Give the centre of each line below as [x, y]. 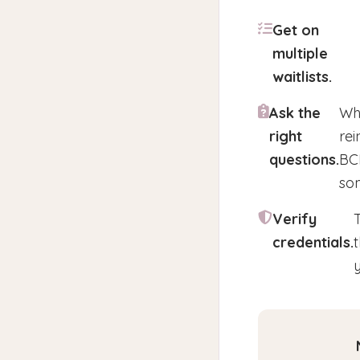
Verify [295, 219]
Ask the [295, 113]
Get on [296, 30]
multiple [300, 53]
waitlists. [302, 77]
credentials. [313, 242]
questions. [304, 160]
